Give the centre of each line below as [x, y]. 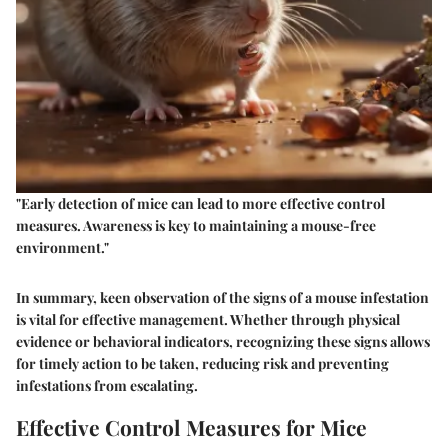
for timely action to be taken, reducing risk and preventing [202, 364]
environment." [62, 248]
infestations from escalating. [107, 386]
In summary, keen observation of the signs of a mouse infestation [222, 298]
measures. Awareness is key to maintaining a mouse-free [196, 226]
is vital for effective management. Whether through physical [208, 320]
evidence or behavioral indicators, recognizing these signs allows [223, 342]
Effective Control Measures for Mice [191, 427]
